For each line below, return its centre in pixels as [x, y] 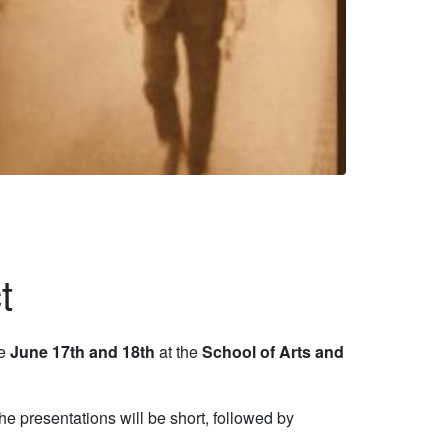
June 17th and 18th [82, 352]
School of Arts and [273, 352]
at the [178, 352]
